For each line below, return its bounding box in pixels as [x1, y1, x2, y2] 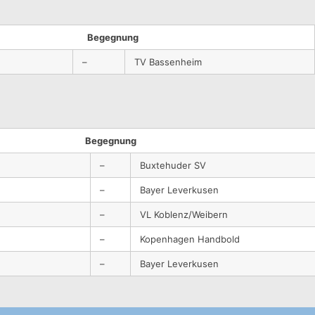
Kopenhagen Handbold [140, 233, 240, 245]
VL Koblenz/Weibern [140, 208, 229, 220]
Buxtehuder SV [140, 159, 207, 171]
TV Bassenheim [134, 56, 202, 67]
